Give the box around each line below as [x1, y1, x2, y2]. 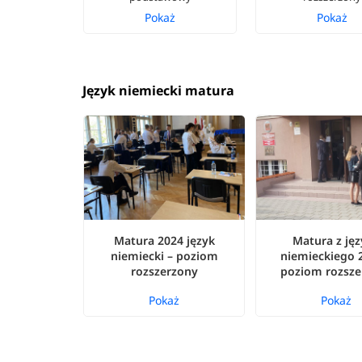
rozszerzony [130, 263, 198, 280]
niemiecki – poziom [110, 248, 218, 264]
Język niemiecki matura [82, 82, 235, 100]
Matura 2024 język [113, 233, 215, 249]
